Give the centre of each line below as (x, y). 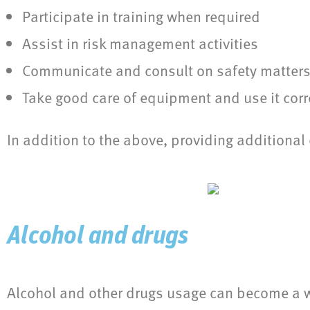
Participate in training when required (141, 17)
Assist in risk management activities (140, 44)
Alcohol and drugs (98, 237)
